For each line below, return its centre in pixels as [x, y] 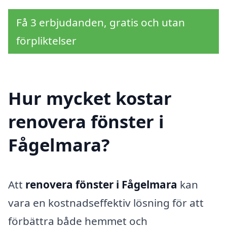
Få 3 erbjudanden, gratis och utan [101, 23]
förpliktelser [46, 41]
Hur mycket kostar [90, 98]
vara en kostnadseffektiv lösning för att [106, 202]
